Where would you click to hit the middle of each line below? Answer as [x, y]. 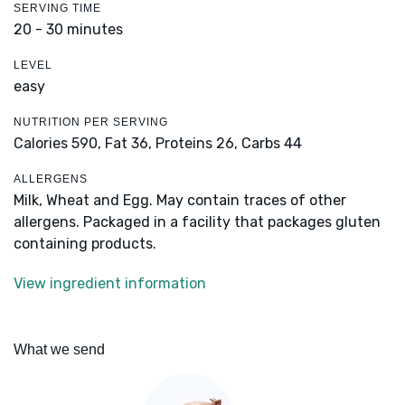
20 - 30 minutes [68, 30]
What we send [59, 350]
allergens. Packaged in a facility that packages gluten [197, 222]
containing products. [85, 244]
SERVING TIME [57, 9]
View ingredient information [110, 284]
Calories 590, [59, 144]
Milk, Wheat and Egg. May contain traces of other [180, 201]
